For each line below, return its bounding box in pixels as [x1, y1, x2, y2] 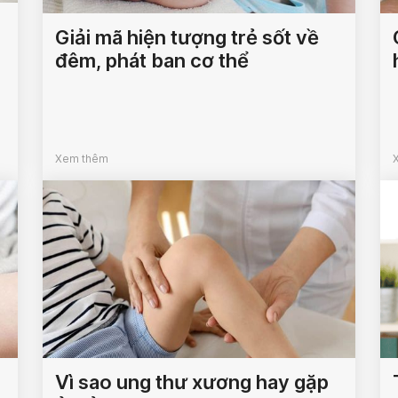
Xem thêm [55, 152, 109, 166]
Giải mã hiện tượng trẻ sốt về [55, 26, 320, 50]
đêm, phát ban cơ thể [55, 49, 250, 73]
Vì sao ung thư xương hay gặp [55, 370, 330, 394]
